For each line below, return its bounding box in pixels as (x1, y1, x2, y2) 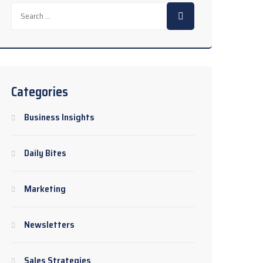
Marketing (24, 181, 66, 196)
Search (11, 3, 34, 16)
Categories (11, 82, 68, 102)
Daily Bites (24, 146, 66, 160)
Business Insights (24, 110, 95, 124)
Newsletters (24, 217, 75, 232)
